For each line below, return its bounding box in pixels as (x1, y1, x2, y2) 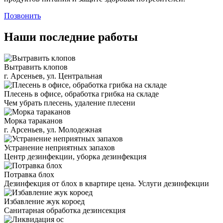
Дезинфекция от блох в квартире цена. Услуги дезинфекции (4, 179, 209, 188)
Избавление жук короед (4, 197, 85, 206)
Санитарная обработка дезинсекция (4, 206, 125, 215)
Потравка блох (4, 170, 54, 179)
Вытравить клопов (4, 62, 68, 71)
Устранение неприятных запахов (4, 143, 115, 152)
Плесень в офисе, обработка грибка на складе (4, 89, 159, 98)
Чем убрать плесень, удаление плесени (4, 98, 135, 107)
